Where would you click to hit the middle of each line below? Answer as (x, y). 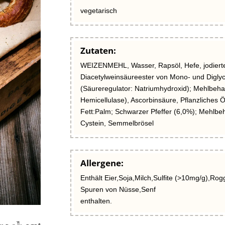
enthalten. (96, 201)
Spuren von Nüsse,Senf (118, 189)
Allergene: (102, 163)
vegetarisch (99, 10)
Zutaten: (98, 50)
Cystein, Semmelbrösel (117, 123)
